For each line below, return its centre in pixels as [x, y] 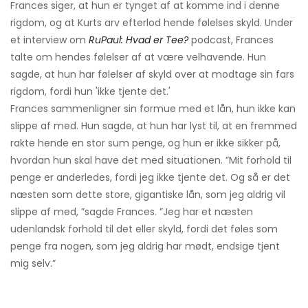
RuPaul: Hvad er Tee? [139, 40]
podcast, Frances [232, 40]
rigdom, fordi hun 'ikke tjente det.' [90, 92]
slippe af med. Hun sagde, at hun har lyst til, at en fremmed [154, 126]
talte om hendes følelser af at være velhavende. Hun [138, 57]
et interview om [49, 40]
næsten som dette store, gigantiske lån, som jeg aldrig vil [148, 195]
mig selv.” [33, 264]
